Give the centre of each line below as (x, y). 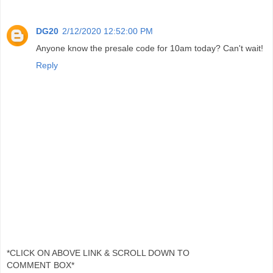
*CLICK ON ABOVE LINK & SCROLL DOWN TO (98, 253)
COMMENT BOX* (41, 265)
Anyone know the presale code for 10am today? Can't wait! (150, 48)
